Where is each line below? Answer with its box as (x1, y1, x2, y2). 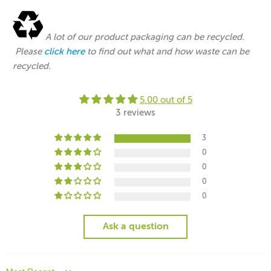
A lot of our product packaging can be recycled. (43, 32, 245, 42)
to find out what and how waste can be (87, 47, 250, 56)
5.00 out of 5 (139, 95, 192, 105)
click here (44, 47, 85, 56)
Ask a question (102, 221, 169, 232)
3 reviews (116, 108, 155, 117)
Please (13, 47, 42, 56)
